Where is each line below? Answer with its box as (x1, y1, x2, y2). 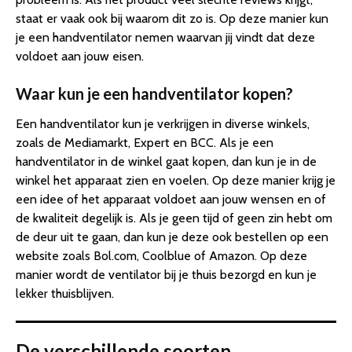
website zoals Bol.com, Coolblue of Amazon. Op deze (16, 247, 307, 263)
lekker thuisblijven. (16, 285, 114, 301)
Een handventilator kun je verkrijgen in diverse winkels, (16, 115, 310, 131)
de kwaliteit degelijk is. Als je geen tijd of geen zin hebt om (16, 210, 332, 225)
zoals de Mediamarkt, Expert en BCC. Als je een (16, 134, 273, 150)
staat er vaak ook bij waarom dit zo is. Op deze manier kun (16, 10, 328, 26)
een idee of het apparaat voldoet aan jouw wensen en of (16, 191, 326, 207)
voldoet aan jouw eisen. (16, 48, 144, 64)
